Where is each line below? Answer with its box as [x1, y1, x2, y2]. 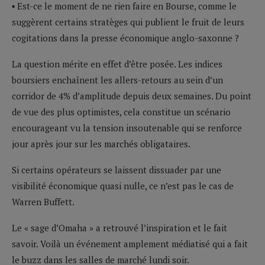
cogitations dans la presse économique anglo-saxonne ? [12, 31, 239, 44]
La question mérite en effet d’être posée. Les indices [12, 57, 222, 70]
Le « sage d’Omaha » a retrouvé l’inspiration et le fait [12, 221, 227, 234]
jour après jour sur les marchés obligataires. [12, 137, 190, 150]
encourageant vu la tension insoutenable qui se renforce [12, 121, 242, 134]
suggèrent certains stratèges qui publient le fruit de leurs [12, 15, 244, 28]
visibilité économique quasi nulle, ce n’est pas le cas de [12, 179, 234, 192]
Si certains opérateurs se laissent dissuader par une [12, 163, 221, 176]
